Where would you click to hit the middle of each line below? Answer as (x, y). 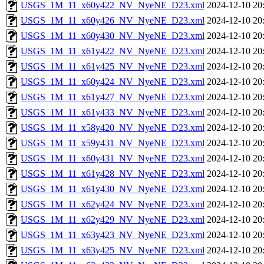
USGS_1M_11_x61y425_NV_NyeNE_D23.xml (113, 66)
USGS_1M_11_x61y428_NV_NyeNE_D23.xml (113, 174)
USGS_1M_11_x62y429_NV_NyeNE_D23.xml (113, 220)
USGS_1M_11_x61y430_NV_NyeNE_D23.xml (113, 189)
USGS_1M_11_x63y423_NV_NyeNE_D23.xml (113, 235)
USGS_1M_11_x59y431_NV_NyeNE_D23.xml (113, 143)
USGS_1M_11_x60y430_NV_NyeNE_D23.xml (113, 36)
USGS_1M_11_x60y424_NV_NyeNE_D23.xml (113, 82)
